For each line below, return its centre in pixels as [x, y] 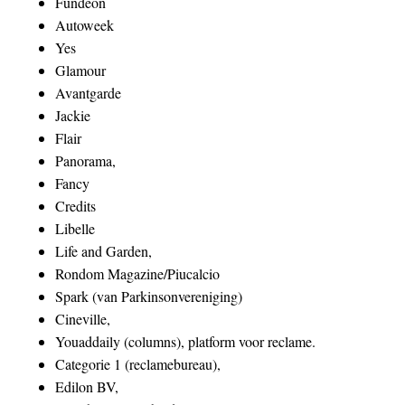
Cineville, [83, 319]
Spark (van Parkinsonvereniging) [149, 297]
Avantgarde [89, 93]
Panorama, [86, 161]
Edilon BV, [87, 387]
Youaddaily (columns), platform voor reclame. [186, 342]
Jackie [73, 116]
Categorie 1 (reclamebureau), [138, 364]
